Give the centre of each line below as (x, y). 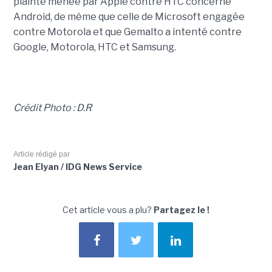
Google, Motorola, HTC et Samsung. (94, 47)
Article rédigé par (41, 154)
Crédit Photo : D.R (52, 108)
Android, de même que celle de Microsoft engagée (129, 17)
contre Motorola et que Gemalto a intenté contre (127, 32)
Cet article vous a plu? (108, 210)
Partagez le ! (182, 210)
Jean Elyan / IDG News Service (77, 167)
